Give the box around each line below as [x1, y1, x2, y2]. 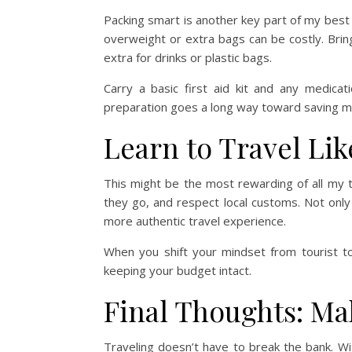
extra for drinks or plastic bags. [104, 49, 272, 65]
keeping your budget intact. [104, 262, 251, 278]
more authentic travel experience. [104, 213, 286, 229]
